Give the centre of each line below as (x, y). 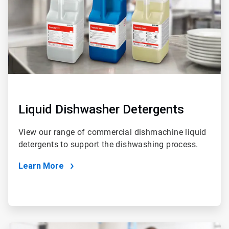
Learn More (41, 166)
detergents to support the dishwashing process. (108, 145)
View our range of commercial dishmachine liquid (112, 132)
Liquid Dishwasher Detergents (101, 110)
